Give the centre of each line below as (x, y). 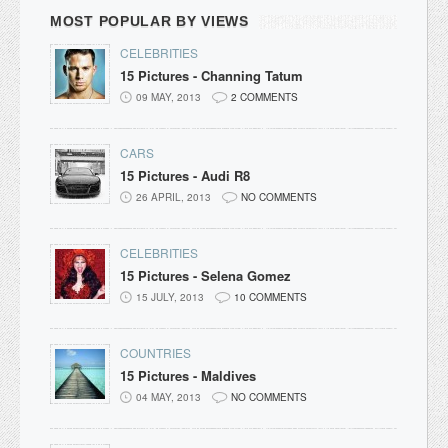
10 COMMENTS (270, 296)
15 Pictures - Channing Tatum (211, 75)
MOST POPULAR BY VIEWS (149, 20)
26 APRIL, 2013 (173, 196)
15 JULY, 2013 (170, 296)
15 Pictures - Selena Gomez (205, 275)
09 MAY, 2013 (168, 96)
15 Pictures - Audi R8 (185, 175)
